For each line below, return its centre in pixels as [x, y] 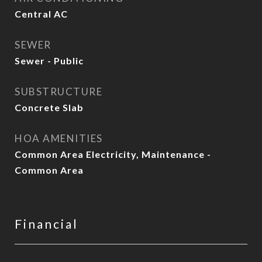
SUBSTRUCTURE [58, 92]
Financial [46, 224]
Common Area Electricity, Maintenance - [113, 154]
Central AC [41, 14]
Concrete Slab [49, 107]
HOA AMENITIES [59, 138]
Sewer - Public [49, 61]
